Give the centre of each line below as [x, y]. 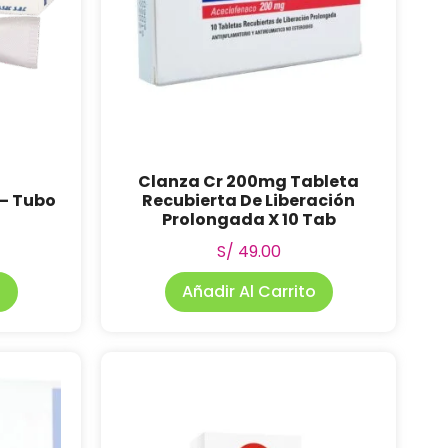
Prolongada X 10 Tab [248, 219]
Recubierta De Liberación [248, 200]
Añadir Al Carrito [248, 291]
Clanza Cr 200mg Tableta [248, 181]
